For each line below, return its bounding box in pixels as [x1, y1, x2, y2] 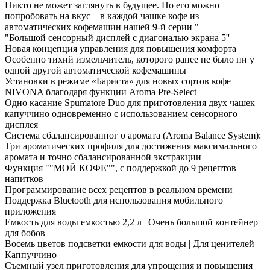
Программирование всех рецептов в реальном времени [5, 184, 233, 195]
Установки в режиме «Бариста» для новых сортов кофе [5, 75, 231, 86]
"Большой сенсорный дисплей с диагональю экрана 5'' [5, 32, 230, 43]
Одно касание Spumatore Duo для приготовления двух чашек [5, 97, 255, 108]
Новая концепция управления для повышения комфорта [5, 43, 236, 54]
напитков [5, 173, 43, 184]
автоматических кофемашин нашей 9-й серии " [5, 21, 199, 32]
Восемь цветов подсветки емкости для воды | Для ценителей [5, 238, 254, 249]
